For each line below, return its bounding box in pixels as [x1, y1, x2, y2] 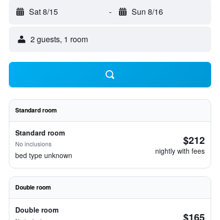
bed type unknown [15, 150, 72, 160]
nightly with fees [155, 146, 205, 156]
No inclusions [15, 139, 52, 148]
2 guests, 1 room [30, 33, 88, 45]
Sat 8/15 [29, 6, 58, 17]
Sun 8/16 [131, 6, 163, 17]
